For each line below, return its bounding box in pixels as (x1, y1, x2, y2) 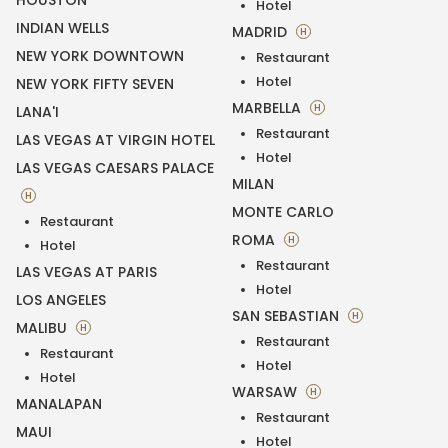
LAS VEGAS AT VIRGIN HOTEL (16, 130, 215, 151)
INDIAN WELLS (16, 18, 109, 39)
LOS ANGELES (16, 290, 106, 311)
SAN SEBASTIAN (232, 306, 343, 327)
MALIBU (16, 318, 71, 339)
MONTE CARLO (232, 202, 334, 223)
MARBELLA (232, 98, 305, 119)
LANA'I (16, 102, 59, 123)
